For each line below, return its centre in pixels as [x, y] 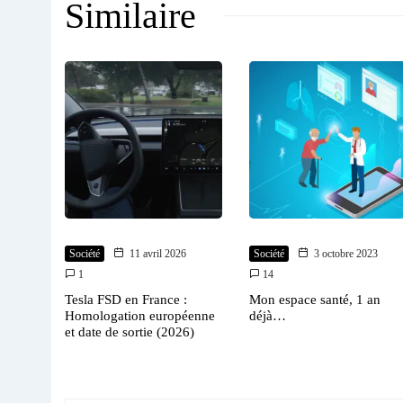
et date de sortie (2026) [130, 331]
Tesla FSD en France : [126, 299]
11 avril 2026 [158, 253]
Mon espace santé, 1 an [315, 299]
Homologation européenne [140, 315]
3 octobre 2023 [346, 253]
